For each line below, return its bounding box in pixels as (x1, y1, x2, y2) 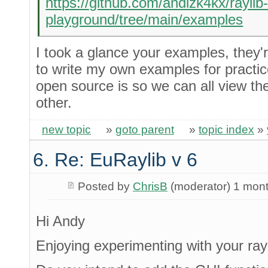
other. (36, 95, 72, 111)
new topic (42, 123, 91, 136)
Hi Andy (36, 212, 85, 229)
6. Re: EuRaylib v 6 (33, 149, 197, 171)
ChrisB (132, 179, 167, 193)
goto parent (115, 123, 174, 136)
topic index (199, 123, 254, 136)
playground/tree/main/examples (45, 11, 243, 28)
